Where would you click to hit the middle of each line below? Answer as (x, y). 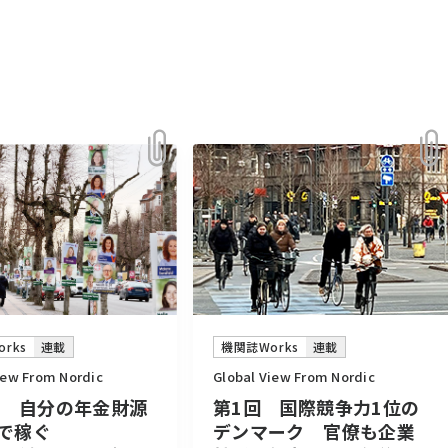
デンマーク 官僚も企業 (314, 431)
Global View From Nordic (294, 377)
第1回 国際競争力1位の (316, 407)
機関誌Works (260, 347)
